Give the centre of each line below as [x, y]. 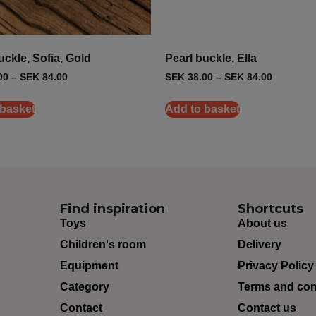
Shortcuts [271, 208]
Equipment [89, 265]
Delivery [260, 244]
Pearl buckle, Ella [211, 59]
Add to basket [202, 109]
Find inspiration [112, 208]
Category [84, 286]
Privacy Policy [276, 265]
